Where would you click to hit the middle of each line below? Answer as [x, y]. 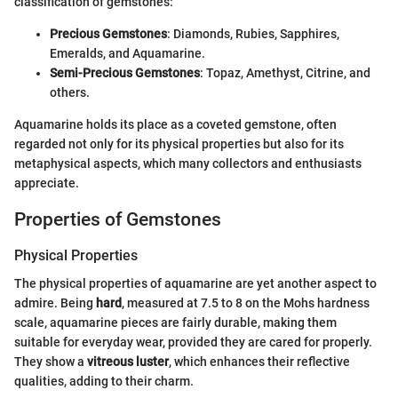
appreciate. [47, 183]
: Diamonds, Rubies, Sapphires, [253, 34]
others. [70, 93]
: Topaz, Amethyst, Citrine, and [285, 73]
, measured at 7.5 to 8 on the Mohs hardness [246, 303]
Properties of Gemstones [118, 220]
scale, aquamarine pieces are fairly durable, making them [175, 323]
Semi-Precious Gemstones [125, 73]
